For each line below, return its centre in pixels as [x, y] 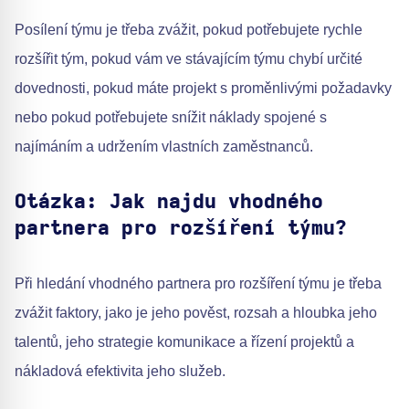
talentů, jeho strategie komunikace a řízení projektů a [184, 342]
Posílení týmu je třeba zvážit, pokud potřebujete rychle [189, 30]
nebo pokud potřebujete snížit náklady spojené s [171, 118]
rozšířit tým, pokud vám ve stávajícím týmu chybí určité [189, 59]
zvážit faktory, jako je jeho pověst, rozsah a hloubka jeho [196, 313]
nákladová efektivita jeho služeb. [120, 372]
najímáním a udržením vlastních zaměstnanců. [164, 147]
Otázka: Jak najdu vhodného [169, 202]
